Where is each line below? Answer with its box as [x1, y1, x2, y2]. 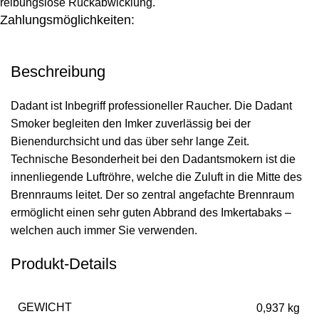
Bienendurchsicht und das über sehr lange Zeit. [11, 135, 249, 148]
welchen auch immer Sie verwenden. [11, 224, 197, 237]
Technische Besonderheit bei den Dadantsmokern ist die [11, 153, 296, 166]
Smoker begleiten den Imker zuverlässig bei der [11, 117, 251, 130]
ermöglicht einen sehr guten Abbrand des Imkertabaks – [11, 206, 291, 219]
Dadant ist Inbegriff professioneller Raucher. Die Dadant [11, 100, 292, 113]
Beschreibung [11, 63, 105, 81]
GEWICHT [18, 301, 72, 314]
